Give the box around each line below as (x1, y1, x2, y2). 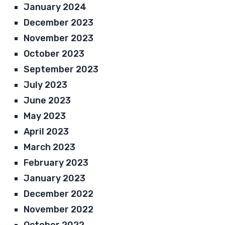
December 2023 (24, 17, 94, 28)
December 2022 (24, 188, 94, 199)
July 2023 (24, 79, 68, 90)
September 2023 (24, 63, 99, 75)
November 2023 (24, 32, 94, 44)
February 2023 (24, 157, 89, 168)
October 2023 (24, 48, 85, 59)
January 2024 (24, 1, 87, 13)
